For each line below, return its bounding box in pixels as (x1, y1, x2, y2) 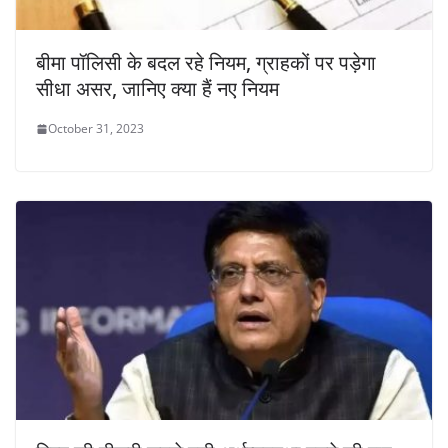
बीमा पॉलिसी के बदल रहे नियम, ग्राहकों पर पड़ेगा (36, 49, 376, 77)
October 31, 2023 (48, 120, 144, 138)
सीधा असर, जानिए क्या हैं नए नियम (36, 75, 279, 103)
